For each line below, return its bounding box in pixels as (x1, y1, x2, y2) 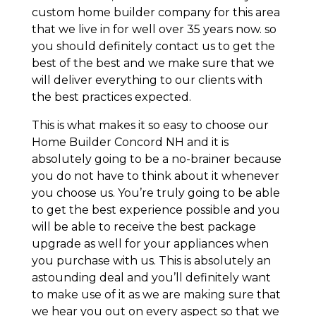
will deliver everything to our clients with (31, 73, 262, 87)
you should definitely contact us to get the (31, 39, 275, 53)
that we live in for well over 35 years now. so (31, 22, 276, 36)
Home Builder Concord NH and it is (31, 135, 229, 149)
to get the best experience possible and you (31, 202, 280, 217)
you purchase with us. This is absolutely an (31, 253, 271, 267)
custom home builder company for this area (31, 5, 280, 19)
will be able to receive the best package (31, 219, 256, 233)
